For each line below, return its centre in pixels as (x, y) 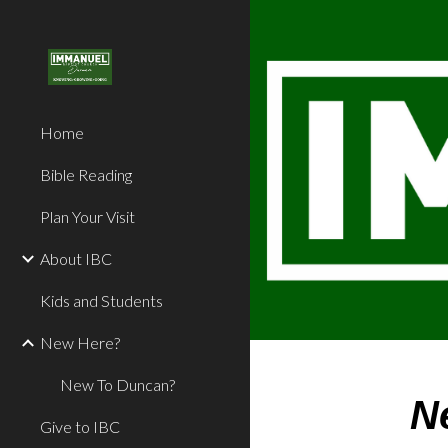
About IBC (76, 258)
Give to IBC (80, 426)
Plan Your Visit (87, 216)
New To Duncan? (117, 384)
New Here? (80, 342)
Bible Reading (86, 174)
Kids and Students (101, 300)
